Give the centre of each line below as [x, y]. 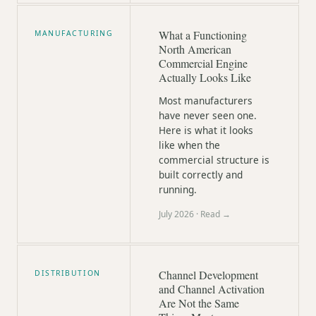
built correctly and [201, 175]
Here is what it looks [206, 130]
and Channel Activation [212, 289]
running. [178, 189]
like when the [189, 145]
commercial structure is [214, 160]
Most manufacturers [206, 101]
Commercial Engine [203, 63]
